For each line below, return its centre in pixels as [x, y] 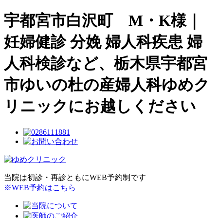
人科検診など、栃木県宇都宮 [106, 64]
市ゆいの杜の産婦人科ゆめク [107, 85]
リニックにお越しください [100, 106]
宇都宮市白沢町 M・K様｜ [103, 21]
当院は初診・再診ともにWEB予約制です [75, 177]
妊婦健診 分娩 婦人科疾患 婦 [103, 42]
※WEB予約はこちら [40, 187]
